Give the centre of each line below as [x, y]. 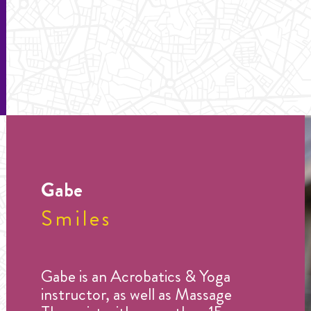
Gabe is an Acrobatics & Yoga [136, 277]
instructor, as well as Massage [136, 295]
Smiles [76, 218]
